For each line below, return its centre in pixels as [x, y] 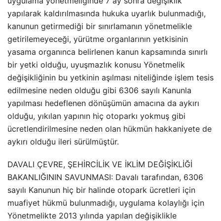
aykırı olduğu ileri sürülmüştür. [63, 142]
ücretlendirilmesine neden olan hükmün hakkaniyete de [110, 129]
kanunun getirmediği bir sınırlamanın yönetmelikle [100, 26]
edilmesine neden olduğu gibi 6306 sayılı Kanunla [99, 90]
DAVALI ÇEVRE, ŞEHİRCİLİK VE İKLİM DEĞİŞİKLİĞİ [100, 164]
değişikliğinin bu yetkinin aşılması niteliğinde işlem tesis [110, 77]
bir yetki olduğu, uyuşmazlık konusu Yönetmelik [96, 65]
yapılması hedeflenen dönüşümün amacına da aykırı [103, 103]
